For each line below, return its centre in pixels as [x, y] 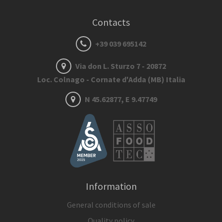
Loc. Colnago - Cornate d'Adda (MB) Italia [111, 79]
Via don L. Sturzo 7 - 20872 [120, 66]
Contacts [111, 22]
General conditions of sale [111, 204]
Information [111, 186]
